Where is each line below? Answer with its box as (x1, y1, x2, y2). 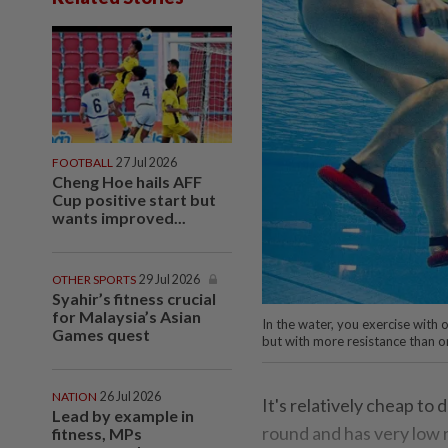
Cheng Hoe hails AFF (52, 171, 202, 191)
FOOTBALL (52, 154, 113, 170)
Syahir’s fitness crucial (52, 288, 216, 308)
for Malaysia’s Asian (52, 306, 201, 326)
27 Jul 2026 (116, 154, 177, 170)
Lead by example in (52, 405, 194, 425)
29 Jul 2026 (139, 271, 200, 287)
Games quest (52, 324, 150, 344)
